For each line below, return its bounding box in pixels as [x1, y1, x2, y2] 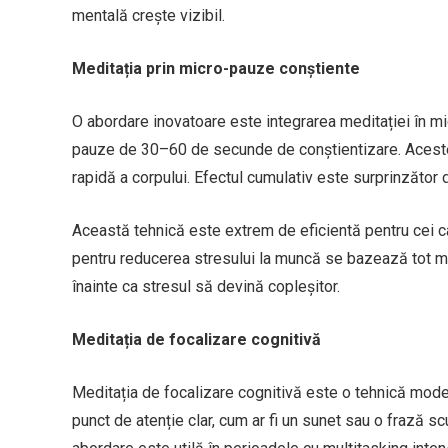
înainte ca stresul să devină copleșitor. [72, 276, 340, 296]
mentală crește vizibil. [72, 5, 225, 25]
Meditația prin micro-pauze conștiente [72, 58, 360, 78]
